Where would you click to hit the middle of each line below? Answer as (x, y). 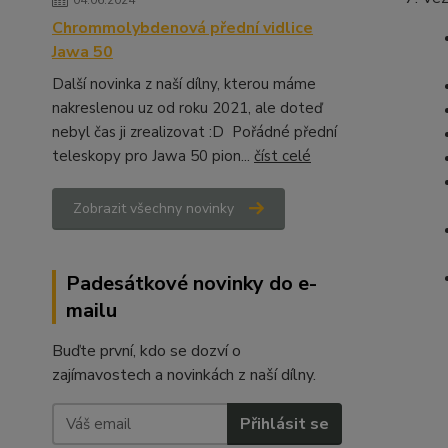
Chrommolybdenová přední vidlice (182, 28)
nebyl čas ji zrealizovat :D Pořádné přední (194, 132)
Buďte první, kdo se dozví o (146, 351)
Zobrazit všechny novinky (153, 208)
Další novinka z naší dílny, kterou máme (184, 84)
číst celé (282, 156)
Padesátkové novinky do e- (191, 283)
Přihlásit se (284, 423)
